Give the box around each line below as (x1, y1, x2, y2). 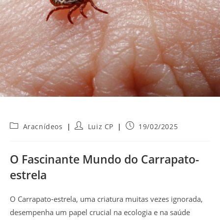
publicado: (125, 130, 163, 139)
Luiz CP (87, 121, 114, 131)
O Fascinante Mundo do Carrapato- (10, 151, 199, 167)
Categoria (9, 120, 44, 130)
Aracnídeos (23, 121, 63, 131)
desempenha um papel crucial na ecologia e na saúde (10, 207, 190, 217)
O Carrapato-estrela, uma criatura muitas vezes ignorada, (10, 193, 203, 204)
